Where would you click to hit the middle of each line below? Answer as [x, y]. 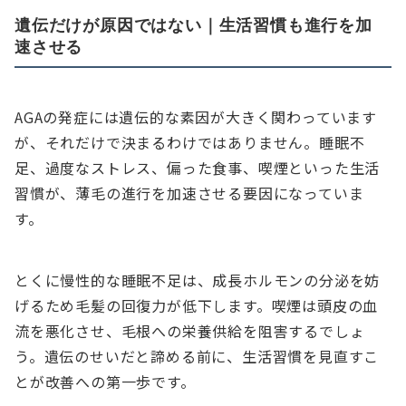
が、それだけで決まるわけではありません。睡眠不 [190, 143]
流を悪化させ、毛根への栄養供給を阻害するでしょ [190, 331]
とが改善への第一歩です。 [105, 382]
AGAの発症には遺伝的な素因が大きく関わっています [196, 117]
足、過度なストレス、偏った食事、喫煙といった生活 [198, 168]
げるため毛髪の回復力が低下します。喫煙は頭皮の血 [197, 306]
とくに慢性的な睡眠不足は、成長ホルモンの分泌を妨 [198, 280]
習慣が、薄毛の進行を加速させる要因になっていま [189, 193]
